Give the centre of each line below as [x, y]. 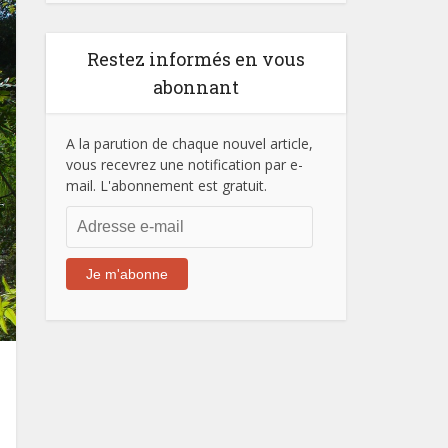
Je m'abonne [127, 274]
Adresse [91, 215]
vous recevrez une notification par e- [184, 164]
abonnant [196, 87]
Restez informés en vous [196, 59]
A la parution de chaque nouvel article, [189, 143]
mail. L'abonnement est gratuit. [166, 185]
